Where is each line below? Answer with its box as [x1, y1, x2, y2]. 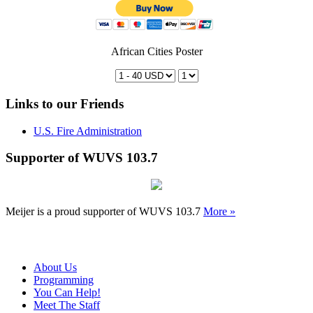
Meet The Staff [34, 299, 100, 312]
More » [203, 205, 235, 218]
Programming [34, 274, 94, 286]
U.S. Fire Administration [34, 124, 142, 137]
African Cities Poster [110, 45, 203, 57]
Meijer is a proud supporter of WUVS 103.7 [6, 205, 203, 218]
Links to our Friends [6, 96, 124, 111]
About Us [34, 261, 77, 274]
